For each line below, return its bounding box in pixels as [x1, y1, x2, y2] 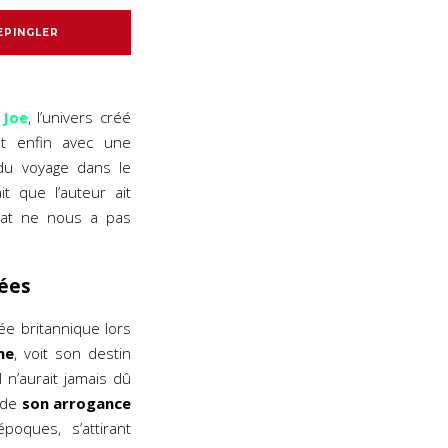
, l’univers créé [27, 107, 132, 127]
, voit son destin [13, 343, 132, 363]
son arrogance [21, 393, 131, 413]
